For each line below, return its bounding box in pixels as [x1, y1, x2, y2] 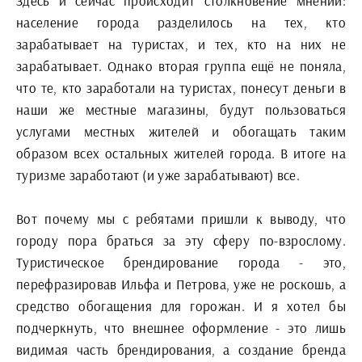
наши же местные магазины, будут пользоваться [16, 101, 346, 118]
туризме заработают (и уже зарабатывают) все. [16, 166, 300, 183]
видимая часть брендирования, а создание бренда [16, 341, 346, 358]
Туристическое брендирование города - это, [16, 254, 346, 271]
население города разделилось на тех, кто [16, 14, 346, 31]
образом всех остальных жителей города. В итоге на [16, 145, 346, 162]
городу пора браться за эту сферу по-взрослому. [16, 232, 346, 249]
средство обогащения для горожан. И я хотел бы [16, 297, 346, 314]
